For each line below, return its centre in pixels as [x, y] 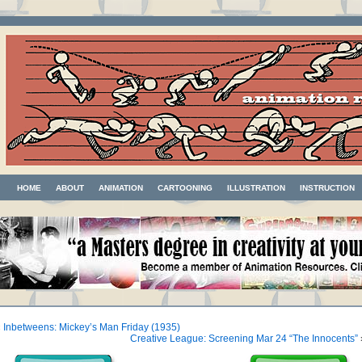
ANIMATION [121, 188]
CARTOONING [185, 188]
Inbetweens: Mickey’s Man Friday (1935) [92, 327]
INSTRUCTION [327, 188]
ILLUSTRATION [256, 188]
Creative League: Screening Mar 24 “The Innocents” [244, 339]
